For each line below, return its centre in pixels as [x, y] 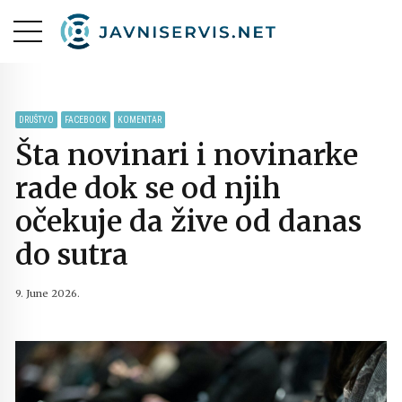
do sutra [72, 254]
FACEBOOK [86, 120]
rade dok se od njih [148, 188]
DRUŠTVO [36, 120]
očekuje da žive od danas [188, 221]
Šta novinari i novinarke [187, 155]
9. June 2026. [48, 294]
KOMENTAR [140, 120]
